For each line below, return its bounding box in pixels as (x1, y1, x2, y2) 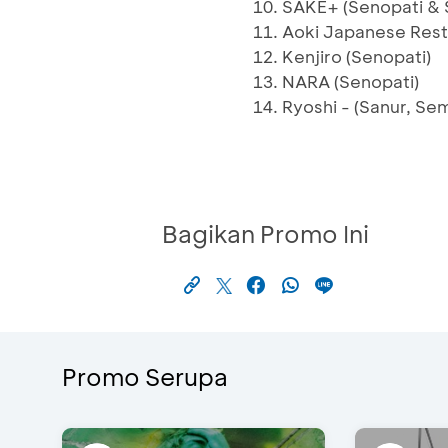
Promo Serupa (62, 361, 228, 393)
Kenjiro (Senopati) (282, 45, 431, 68)
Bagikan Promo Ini (162, 218, 369, 250)
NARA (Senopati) (282, 70, 419, 93)
